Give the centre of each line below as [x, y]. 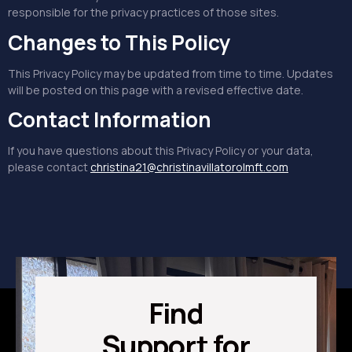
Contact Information [110, 119]
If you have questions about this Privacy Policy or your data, [161, 150]
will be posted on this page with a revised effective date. [156, 90]
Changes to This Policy [119, 42]
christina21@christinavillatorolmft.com [189, 167]
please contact [49, 167]
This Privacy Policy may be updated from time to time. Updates [170, 73]
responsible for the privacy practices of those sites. [143, 13]
